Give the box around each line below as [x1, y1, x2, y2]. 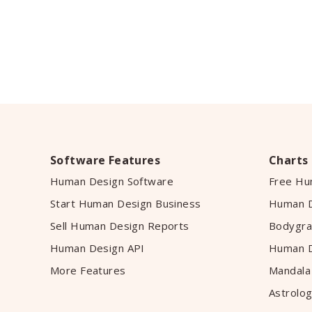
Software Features [50, 153, 161, 168]
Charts [269, 153, 309, 168]
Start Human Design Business [50, 196, 201, 210]
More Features [50, 263, 126, 277]
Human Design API [50, 241, 145, 255]
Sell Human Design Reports [50, 219, 189, 233]
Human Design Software [50, 174, 174, 188]
